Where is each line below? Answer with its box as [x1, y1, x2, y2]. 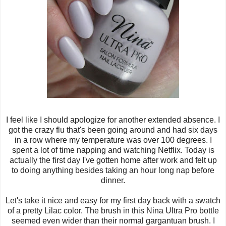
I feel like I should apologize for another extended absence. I [6, 115, 220, 124]
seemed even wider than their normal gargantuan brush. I [11, 216, 215, 225]
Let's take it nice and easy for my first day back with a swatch [6, 196, 220, 205]
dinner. [101, 176, 125, 185]
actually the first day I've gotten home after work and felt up [9, 155, 217, 164]
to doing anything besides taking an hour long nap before [12, 165, 214, 175]
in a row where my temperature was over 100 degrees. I [14, 135, 212, 144]
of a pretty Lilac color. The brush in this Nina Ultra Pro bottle [7, 206, 219, 215]
